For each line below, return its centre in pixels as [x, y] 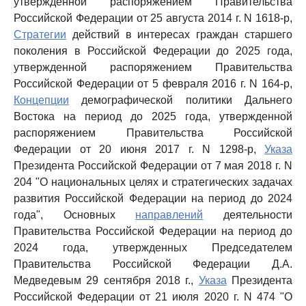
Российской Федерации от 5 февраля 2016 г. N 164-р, [153, 84]
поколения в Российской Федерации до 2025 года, [153, 51]
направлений [169, 215]
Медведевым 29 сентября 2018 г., [106, 280]
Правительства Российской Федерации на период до [153, 231]
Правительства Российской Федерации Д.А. [153, 264]
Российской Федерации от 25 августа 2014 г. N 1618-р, [153, 18]
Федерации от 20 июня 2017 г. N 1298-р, [139, 149]
